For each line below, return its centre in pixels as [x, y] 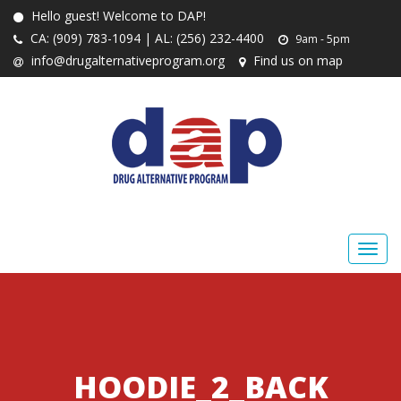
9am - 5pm [321, 39]
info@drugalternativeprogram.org [126, 60]
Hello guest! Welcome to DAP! [117, 16]
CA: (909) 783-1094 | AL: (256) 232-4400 [145, 38]
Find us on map [296, 60]
